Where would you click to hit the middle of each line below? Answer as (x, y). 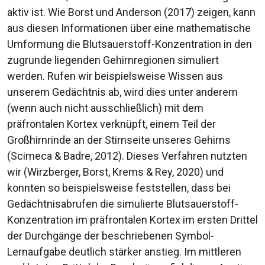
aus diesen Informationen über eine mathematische (129, 28)
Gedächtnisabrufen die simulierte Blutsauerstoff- (123, 203)
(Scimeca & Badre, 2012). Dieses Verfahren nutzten (127, 156)
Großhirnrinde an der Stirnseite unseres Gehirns (119, 140)
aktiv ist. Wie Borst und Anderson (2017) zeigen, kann (131, 12)
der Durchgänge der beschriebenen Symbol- (111, 235)
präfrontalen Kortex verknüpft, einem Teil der (112, 124)
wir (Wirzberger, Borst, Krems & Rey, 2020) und (115, 172)
